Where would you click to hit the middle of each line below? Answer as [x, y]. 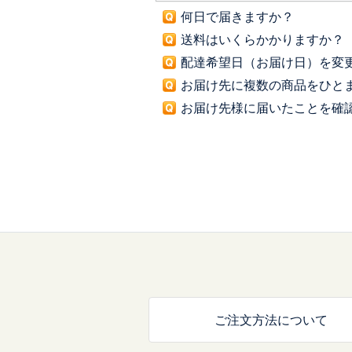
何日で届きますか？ [237, 16]
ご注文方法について [271, 320]
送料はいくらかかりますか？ [262, 39]
